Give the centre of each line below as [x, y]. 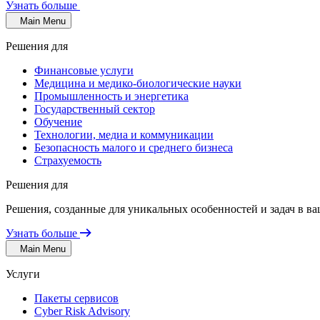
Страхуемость [68, 160]
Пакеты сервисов [76, 298]
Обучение [58, 122]
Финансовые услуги [84, 70]
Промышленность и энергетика [111, 96]
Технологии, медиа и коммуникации [124, 135]
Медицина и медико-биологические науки [138, 83]
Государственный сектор [95, 109]
